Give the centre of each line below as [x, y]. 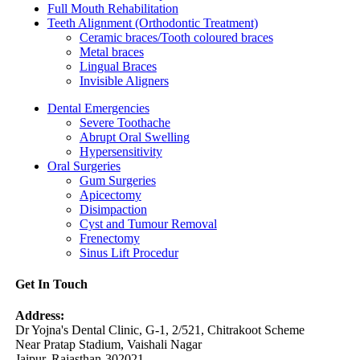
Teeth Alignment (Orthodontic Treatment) [152, 22]
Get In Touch [51, 284]
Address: [39, 316]
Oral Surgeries [84, 166]
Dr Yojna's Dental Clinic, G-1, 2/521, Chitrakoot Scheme [160, 330]
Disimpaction [113, 209]
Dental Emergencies [98, 108]
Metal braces [111, 51]
